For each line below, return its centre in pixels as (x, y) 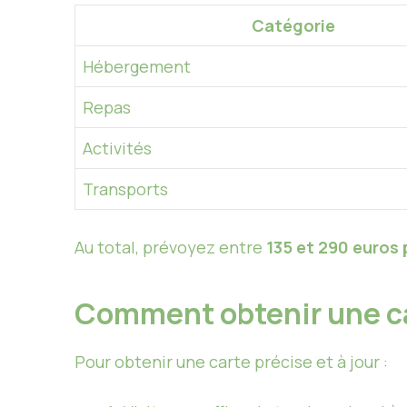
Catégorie (293, 25)
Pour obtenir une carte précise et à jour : (231, 361)
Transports (125, 189)
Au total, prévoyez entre (170, 247)
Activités (117, 148)
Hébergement (137, 66)
